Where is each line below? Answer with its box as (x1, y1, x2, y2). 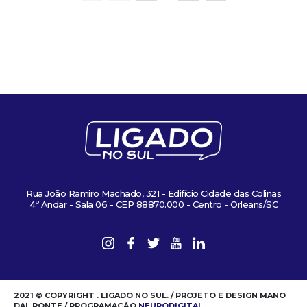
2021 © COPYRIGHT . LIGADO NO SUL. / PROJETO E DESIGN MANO (14, 291, 286, 301)
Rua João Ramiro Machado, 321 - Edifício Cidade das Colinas (26, 188, 281, 199)
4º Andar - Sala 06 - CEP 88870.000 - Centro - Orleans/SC (29, 199, 278, 210)
